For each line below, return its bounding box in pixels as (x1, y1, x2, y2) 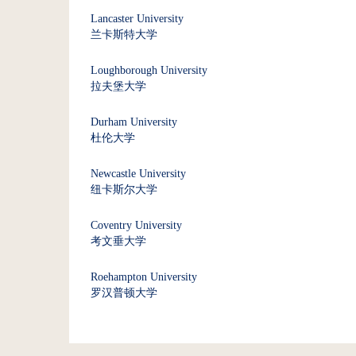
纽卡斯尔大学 (91, 184, 157, 195)
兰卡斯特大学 (91, 29, 157, 41)
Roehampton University (91, 271, 197, 283)
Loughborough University (91, 64, 207, 76)
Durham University (91, 116, 177, 128)
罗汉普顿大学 (91, 287, 157, 299)
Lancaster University (91, 13, 184, 25)
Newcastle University (91, 168, 186, 180)
